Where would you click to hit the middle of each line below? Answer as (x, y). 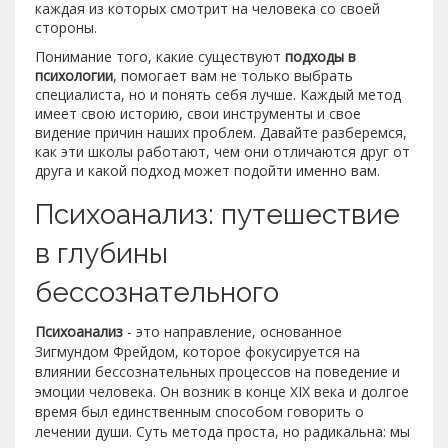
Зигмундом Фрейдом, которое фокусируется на (197, 351)
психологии (74, 75)
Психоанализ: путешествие (217, 214)
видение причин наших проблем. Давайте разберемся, (221, 132)
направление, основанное (253, 331)
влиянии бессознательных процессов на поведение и (217, 371)
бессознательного (157, 292)
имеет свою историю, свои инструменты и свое (198, 113)
